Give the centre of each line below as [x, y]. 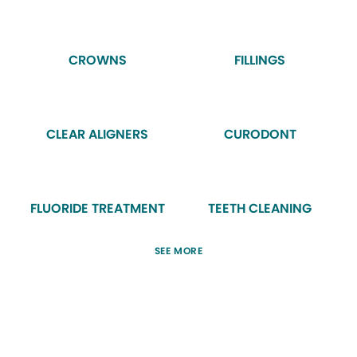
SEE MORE [178, 251]
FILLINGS [260, 60]
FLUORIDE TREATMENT [97, 208]
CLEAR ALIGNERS [97, 134]
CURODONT [260, 134]
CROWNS [97, 60]
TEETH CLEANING [260, 208]
